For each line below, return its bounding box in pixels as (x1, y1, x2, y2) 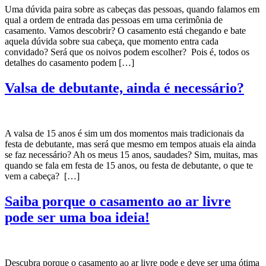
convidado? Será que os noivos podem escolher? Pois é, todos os (5, 47, 249, 58)
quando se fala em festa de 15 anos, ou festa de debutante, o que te (5, 160, 253, 170)
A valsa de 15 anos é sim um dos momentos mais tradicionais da (5, 128, 244, 138)
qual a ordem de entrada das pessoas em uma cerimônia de (5, 15, 223, 26)
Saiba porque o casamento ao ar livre (5, 193, 231, 209)
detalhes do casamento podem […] (5, 58, 134, 68)
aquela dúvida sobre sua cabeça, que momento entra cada (5, 36, 218, 47)
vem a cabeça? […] (5, 170, 80, 181)
